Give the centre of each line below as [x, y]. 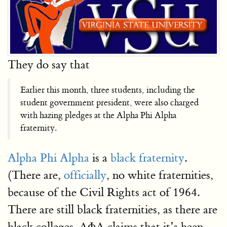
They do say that [49, 64]
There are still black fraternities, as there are [112, 209]
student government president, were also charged [109, 102]
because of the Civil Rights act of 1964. [104, 192]
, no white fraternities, [160, 175]
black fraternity [147, 158]
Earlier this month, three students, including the [108, 90]
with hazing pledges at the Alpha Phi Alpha [98, 115]
